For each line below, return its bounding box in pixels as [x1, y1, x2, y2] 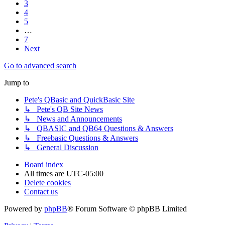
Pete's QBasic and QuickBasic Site [24, 95, 135, 104]
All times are [24, 169, 66, 178]
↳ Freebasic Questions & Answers [24, 134, 138, 143]
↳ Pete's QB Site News [24, 105, 103, 114]
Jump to [4, 78, 29, 87]
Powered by [4, 204, 44, 213]
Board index [24, 160, 63, 169]
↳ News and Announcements [24, 115, 122, 124]
